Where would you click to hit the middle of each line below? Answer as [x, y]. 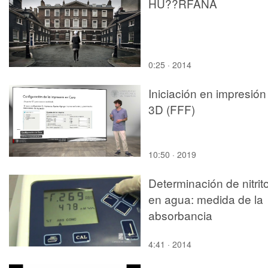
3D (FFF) [172, 109]
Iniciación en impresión [207, 93]
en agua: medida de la [206, 199]
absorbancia [180, 215]
